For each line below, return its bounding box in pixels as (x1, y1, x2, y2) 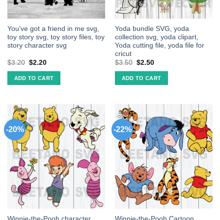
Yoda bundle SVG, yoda (114, 25, 189, 33)
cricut (114, 50, 132, 58)
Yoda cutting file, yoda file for (114, 42, 204, 50)
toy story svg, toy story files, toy (7, 33, 105, 41)
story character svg (7, 42, 67, 50)
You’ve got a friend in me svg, (7, 25, 99, 33)
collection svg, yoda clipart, (114, 33, 198, 41)
